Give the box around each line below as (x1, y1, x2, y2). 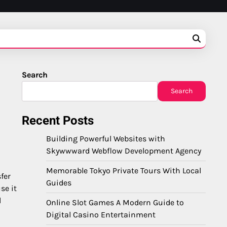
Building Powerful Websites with (46, 134, 165, 143)
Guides (46, 178, 71, 187)
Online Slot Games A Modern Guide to (46, 198, 184, 207)
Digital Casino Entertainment (46, 210, 156, 219)
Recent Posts (22, 113, 94, 128)
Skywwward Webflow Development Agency (46, 146, 201, 156)
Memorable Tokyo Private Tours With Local (46, 166, 201, 175)
